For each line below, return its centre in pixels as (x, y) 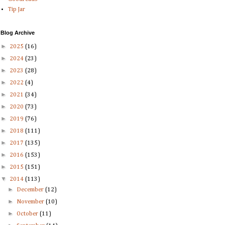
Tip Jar (17, 10)
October (28, 214)
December (31, 190)
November (31, 202)
